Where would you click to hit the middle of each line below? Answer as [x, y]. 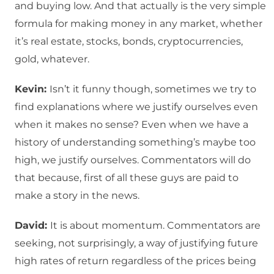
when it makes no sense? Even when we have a [131, 125]
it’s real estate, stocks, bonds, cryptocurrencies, [129, 42]
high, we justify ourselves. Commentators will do [133, 160]
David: [32, 226]
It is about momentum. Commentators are [155, 226]
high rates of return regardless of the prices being [135, 261]
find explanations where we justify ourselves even [136, 107]
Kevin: [32, 89]
